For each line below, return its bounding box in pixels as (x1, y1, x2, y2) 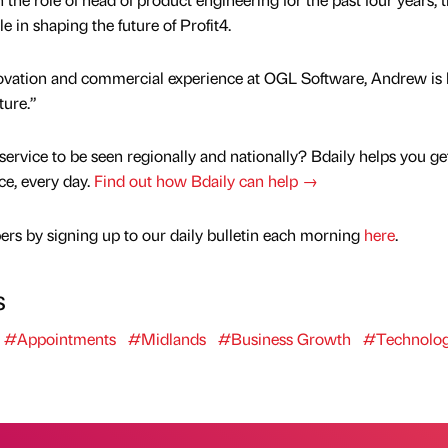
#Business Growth (217, 327, 351, 349)
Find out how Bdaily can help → (93, 170, 318, 192)
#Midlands (127, 327, 206, 349)
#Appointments (3, 327, 116, 349)
